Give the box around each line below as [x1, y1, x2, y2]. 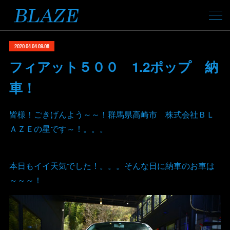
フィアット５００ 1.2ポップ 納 [9, 57, 218, 76]
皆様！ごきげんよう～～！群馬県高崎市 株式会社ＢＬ [9, 108, 215, 120]
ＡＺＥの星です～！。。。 [9, 123, 108, 135]
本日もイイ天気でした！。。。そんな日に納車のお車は [9, 160, 215, 171]
